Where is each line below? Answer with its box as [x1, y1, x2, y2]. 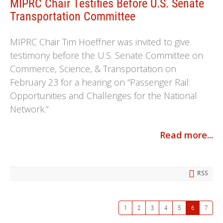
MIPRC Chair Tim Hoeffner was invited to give [10, 36, 190, 48]
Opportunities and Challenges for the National [10, 90, 197, 102]
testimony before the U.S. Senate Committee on [10, 49, 203, 61]
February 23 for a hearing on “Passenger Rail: [10, 76, 190, 88]
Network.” [10, 103, 48, 115]
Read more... [160, 129, 213, 141]
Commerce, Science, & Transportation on [10, 63, 176, 75]
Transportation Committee [10, 9, 135, 23]
